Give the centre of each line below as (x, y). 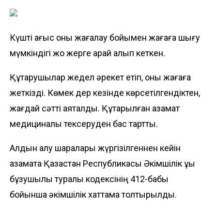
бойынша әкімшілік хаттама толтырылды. (93, 194)
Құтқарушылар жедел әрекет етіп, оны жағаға (100, 77)
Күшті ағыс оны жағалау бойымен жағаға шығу (105, 37)
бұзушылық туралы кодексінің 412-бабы (89, 179)
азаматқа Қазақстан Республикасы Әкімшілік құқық (102, 163)
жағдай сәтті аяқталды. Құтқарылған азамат (95, 108)
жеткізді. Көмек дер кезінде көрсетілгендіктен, (105, 93)
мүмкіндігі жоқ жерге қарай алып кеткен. (87, 53)
